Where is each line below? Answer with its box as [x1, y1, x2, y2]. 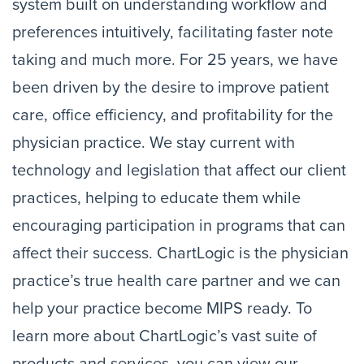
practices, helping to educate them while [12, 188, 301, 208]
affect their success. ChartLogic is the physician [12, 244, 349, 263]
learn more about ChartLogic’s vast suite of [12, 327, 317, 346]
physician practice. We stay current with [12, 133, 295, 153]
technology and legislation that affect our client [12, 161, 346, 180]
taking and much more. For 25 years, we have [12, 50, 338, 70]
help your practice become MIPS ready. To [12, 299, 312, 318]
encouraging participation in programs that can [12, 216, 345, 236]
